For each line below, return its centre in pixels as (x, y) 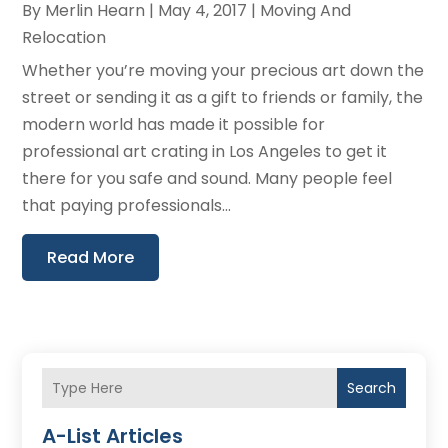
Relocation (64, 38)
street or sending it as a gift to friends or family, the (223, 98)
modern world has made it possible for (174, 125)
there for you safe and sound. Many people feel (207, 179)
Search (371, 388)
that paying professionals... (127, 206)
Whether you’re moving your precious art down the (223, 71)
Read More (91, 258)
